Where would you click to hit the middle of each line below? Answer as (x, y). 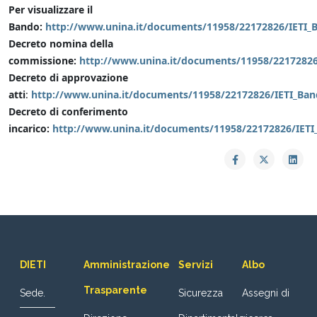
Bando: (27, 26)
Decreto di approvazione (68, 77)
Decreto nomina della (61, 43)
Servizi (195, 264)
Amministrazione (126, 264)
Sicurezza (200, 293)
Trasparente (115, 290)
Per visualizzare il (51, 9)
